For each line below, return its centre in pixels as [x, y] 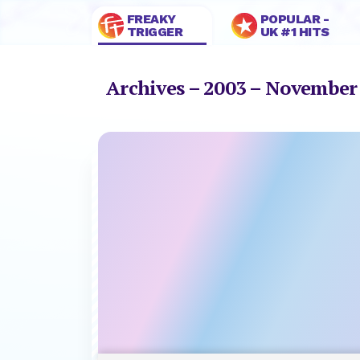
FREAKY [151, 19]
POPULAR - [295, 19]
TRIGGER [155, 32]
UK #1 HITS [295, 32]
